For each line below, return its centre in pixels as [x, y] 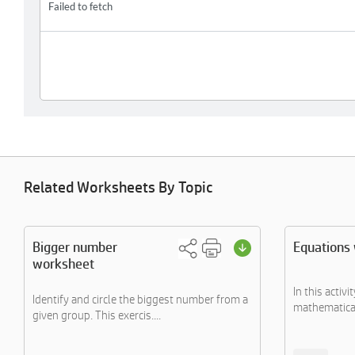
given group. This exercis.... [97, 315]
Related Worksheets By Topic [118, 187]
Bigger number [75, 247]
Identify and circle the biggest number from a [140, 299]
